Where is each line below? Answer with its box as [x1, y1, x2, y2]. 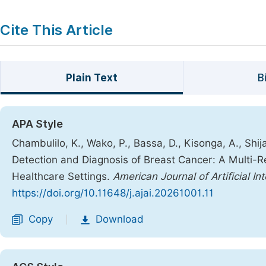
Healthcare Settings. [12, 170, 113, 182]
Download [96, 213, 144, 225]
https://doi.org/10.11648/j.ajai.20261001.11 [12, 187, 214, 199]
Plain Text [65, 72, 118, 84]
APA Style [12, 118, 63, 130]
